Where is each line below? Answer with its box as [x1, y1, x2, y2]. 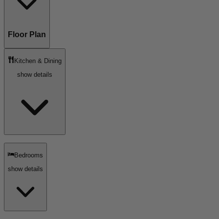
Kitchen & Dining [14, 57, 62, 65]
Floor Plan [8, 30, 46, 39]
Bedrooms [14, 151, 44, 159]
